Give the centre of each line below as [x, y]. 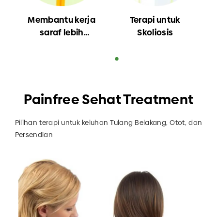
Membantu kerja [62, 20]
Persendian [34, 135]
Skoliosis [155, 33]
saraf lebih [62, 33]
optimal [62, 45]
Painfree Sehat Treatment [108, 100]
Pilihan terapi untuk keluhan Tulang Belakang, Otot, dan [108, 123]
